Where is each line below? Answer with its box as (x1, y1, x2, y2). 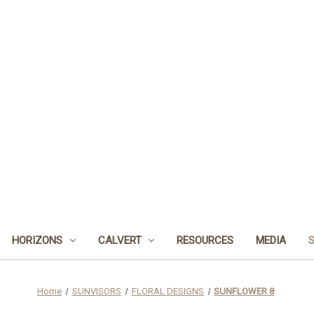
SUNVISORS (71, 285, 121, 296)
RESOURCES (177, 233, 234, 247)
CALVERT (97, 233, 142, 247)
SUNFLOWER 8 (214, 285, 275, 296)
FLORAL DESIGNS (131, 285, 204, 296)
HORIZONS (11, 233, 62, 247)
